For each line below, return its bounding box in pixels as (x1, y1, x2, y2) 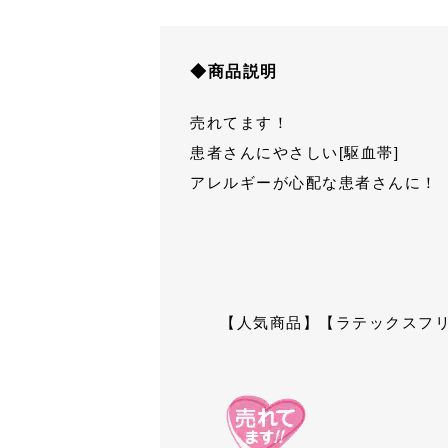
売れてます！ (190, 114, 289, 131)
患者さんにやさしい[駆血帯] (190, 144, 399, 161)
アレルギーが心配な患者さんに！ (190, 174, 438, 191)
